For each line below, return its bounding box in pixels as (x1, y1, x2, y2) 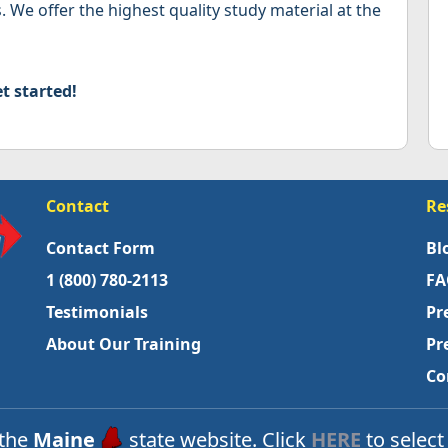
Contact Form (46, 237, 155, 260)
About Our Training (46, 333, 201, 356)
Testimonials (46, 301, 148, 324)
